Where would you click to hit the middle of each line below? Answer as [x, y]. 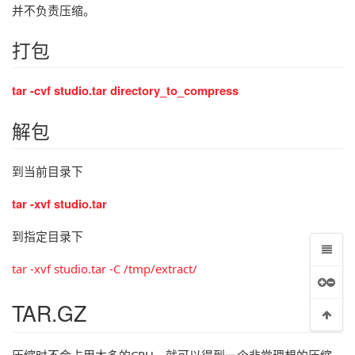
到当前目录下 [48, 172]
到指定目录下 [48, 237]
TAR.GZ [49, 312]
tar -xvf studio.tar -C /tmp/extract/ [105, 269]
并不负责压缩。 [53, 10]
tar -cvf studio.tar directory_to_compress [125, 91]
